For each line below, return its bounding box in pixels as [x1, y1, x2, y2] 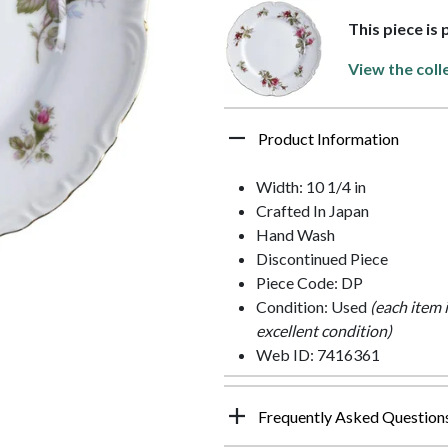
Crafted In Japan [256, 201, 369, 221]
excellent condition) [256, 321, 392, 341]
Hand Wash [256, 225, 335, 245]
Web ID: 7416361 [256, 345, 380, 365]
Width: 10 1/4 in [256, 177, 366, 197]
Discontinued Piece [256, 249, 388, 269]
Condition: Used [256, 297, 370, 317]
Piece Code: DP [256, 273, 363, 293]
